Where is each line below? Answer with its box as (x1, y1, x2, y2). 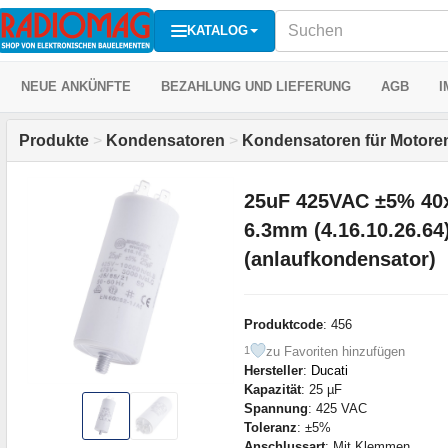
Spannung (243, 400, 308, 416)
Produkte (19, 132, 89, 149)
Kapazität (243, 381, 301, 397)
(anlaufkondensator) (243, 247, 436, 270)
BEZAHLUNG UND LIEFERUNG (161, 79, 351, 94)
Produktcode (243, 316, 323, 332)
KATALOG (187, 22, 248, 38)
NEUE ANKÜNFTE (21, 79, 131, 94)
